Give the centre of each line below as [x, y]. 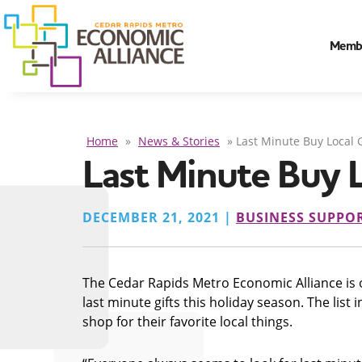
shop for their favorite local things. [187, 321]
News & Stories [179, 141]
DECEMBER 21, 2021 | [159, 217]
